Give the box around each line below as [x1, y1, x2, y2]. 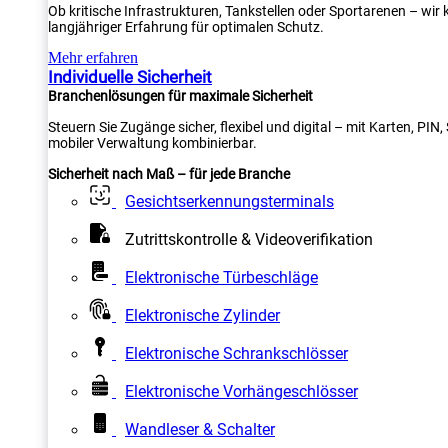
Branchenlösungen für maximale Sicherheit [48, 88, 313, 104]
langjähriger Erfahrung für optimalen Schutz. [48, 19, 324, 35]
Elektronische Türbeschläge [125, 268, 318, 287]
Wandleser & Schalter [125, 420, 275, 439]
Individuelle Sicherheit [48, 67, 212, 87]
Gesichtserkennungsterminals [125, 192, 334, 211]
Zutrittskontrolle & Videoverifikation [125, 230, 373, 249]
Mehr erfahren [48, 49, 138, 66]
